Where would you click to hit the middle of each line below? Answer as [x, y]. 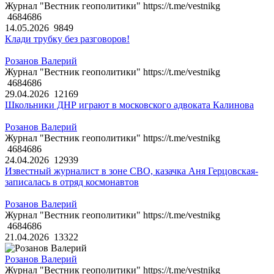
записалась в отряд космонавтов [72, 182]
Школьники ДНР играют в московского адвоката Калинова [129, 105]
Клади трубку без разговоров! [67, 39]
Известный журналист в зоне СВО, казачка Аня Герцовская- [131, 171]
